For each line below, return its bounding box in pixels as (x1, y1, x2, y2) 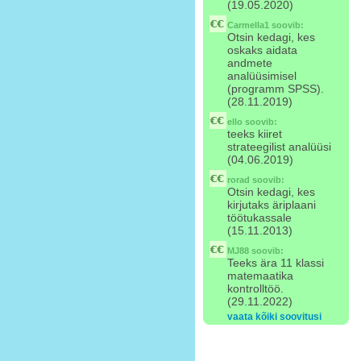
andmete (227, 56, 272, 69)
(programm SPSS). (227, 82, 324, 95)
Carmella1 (227, 20, 269, 30)
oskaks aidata (227, 44, 297, 56)
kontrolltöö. (227, 282, 284, 295)
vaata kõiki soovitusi (226, 311, 322, 322)
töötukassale (227, 211, 292, 224)
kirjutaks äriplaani (227, 198, 316, 211)
